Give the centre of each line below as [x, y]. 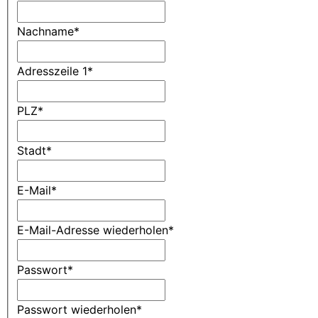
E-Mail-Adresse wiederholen [93, 230]
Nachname [45, 32]
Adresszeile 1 [52, 71]
